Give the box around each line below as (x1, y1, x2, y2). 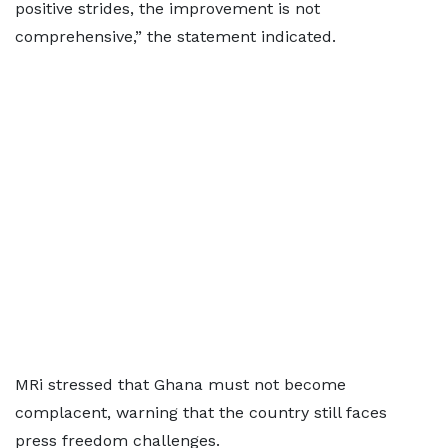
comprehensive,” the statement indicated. (15, 27, 336, 46)
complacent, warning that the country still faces (15, 403, 387, 422)
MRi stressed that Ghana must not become (15, 375, 346, 394)
